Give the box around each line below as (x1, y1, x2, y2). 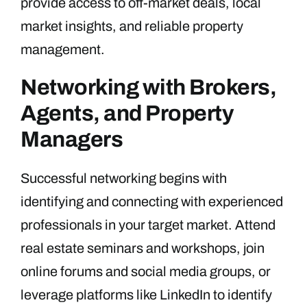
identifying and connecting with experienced (21, 193, 283, 209)
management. (21, 41, 105, 57)
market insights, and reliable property (21, 18, 243, 34)
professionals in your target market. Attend (21, 217, 275, 232)
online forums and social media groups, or (21, 263, 271, 279)
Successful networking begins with (21, 170, 227, 186)
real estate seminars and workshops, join (21, 240, 265, 256)
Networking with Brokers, (21, 75, 277, 99)
